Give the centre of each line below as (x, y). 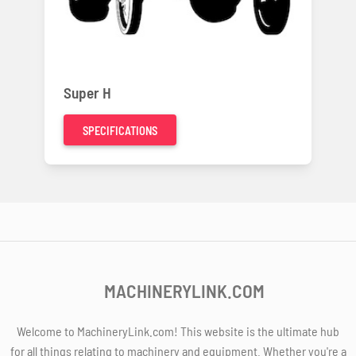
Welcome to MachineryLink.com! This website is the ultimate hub (178, 331)
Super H (87, 93)
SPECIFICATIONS (120, 131)
